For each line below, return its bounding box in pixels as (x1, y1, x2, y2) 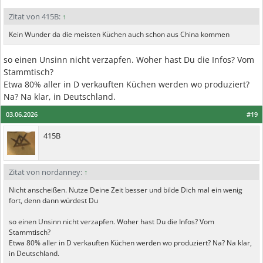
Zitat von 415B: (9, 11, 62, 22)
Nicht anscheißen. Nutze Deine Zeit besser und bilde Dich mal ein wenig (9, 185, 242, 195)
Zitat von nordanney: (9, 167, 84, 177)
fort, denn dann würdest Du (9, 195, 98, 205)
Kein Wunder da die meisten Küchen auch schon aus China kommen (9, 29, 230, 39)
